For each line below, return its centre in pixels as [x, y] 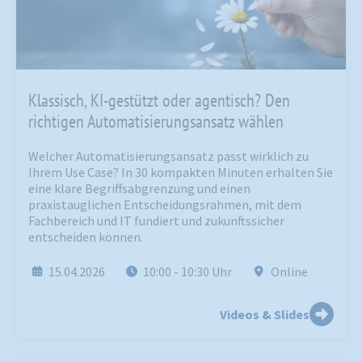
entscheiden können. [86, 237]
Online [289, 272]
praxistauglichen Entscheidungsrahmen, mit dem [165, 205]
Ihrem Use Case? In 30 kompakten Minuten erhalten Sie [181, 173]
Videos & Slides [265, 315]
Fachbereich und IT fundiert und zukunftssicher [156, 221]
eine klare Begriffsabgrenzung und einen [139, 189]
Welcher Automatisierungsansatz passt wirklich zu [168, 156]
